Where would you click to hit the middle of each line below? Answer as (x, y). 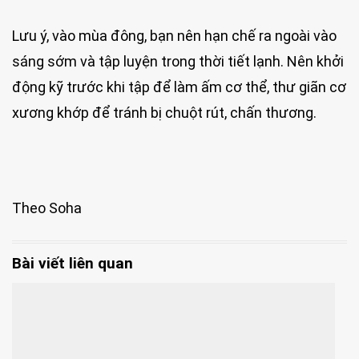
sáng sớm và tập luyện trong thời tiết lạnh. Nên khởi (178, 62)
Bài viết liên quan (73, 263)
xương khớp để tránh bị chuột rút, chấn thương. (164, 113)
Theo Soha (47, 208)
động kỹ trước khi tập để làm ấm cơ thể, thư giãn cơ (179, 87)
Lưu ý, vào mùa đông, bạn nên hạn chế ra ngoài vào (174, 36)
